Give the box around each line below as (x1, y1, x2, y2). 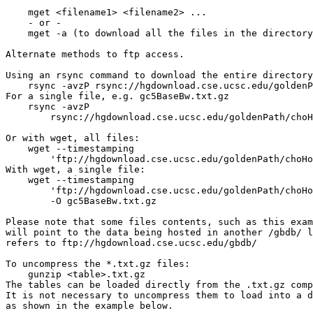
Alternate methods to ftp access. (6, 49, 184, 59)
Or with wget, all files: (6, 133, 140, 143)
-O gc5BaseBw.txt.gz (6, 196, 156, 206)
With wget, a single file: (6, 164, 151, 175)
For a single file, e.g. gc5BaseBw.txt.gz (6, 91, 229, 101)
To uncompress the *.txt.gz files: (6, 259, 190, 269)
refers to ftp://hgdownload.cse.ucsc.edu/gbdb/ (6, 238, 257, 248)
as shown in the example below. (6, 300, 173, 311)
